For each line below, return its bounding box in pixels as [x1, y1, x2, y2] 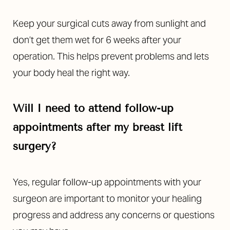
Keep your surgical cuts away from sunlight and [13, 17, 206, 30]
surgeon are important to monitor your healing [13, 193, 202, 205]
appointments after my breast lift [13, 121, 182, 135]
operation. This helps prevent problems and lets [13, 50, 209, 63]
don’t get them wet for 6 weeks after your [13, 34, 181, 46]
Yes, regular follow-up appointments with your [13, 176, 201, 188]
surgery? [13, 140, 56, 154]
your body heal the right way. [13, 67, 130, 79]
